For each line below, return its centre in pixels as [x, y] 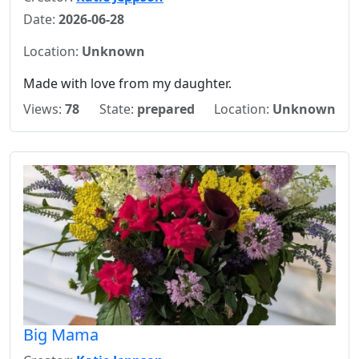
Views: [44, 109]
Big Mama [61, 335]
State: [118, 109]
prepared [165, 109]
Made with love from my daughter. [127, 83]
